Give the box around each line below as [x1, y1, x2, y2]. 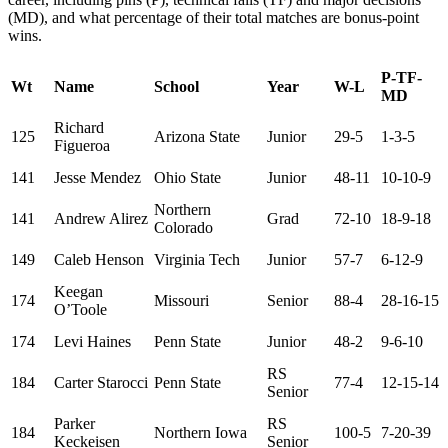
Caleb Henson [54, 251, 144, 269]
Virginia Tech [154, 251, 240, 269]
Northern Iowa [154, 424, 247, 442]
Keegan [54, 283, 103, 301]
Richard [54, 119, 104, 137]
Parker [54, 415, 95, 433]
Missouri [154, 292, 209, 310]
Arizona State [154, 128, 240, 146]
